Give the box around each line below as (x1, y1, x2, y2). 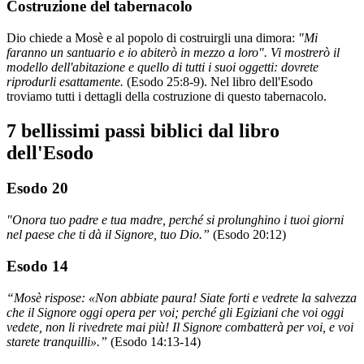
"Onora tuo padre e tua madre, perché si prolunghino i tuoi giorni (6, 213, 344, 227)
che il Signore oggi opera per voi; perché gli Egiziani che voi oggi (6, 305, 344, 319)
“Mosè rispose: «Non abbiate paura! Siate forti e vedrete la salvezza (6, 290, 357, 305)
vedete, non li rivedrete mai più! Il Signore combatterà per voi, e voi (6, 319, 353, 334)
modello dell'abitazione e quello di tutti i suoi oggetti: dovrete (6, 59, 318, 74)
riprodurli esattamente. (6, 74, 127, 89)
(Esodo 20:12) (213, 227, 286, 242)
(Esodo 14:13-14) (110, 334, 201, 349)
